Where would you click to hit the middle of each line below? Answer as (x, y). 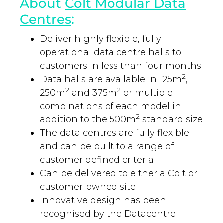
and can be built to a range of (107, 147)
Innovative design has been (103, 200)
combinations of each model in (111, 106)
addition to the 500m (88, 120)
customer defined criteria (97, 160)
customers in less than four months (120, 66)
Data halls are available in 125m (111, 79)
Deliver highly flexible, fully (101, 39)
